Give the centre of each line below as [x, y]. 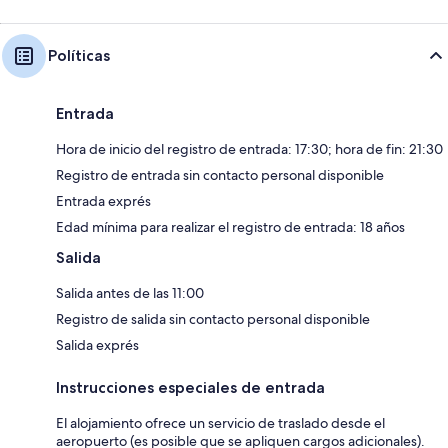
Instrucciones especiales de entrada [190, 387]
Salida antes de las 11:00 [130, 292]
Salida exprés [97, 344]
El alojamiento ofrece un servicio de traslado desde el [220, 422]
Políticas [79, 55]
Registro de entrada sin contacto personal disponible [220, 174]
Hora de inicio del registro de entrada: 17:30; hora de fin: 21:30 [249, 148]
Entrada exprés [103, 200]
